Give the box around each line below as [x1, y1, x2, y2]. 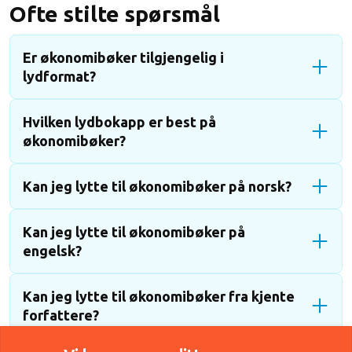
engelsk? [23, 243, 82, 258]
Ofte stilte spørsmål [9, 2, 225, 26]
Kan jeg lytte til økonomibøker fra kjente [23, 288, 295, 304]
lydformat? [23, 68, 96, 84]
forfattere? [23, 307, 99, 323]
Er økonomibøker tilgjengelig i [23, 49, 224, 65]
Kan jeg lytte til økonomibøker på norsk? [23, 178, 291, 194]
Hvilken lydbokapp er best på [23, 114, 216, 130]
